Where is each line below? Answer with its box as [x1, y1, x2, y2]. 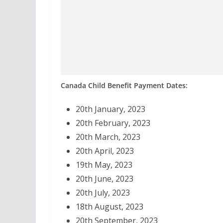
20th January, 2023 [76, 103, 145, 114]
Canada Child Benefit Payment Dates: [61, 80, 188, 90]
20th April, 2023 [76, 145, 134, 156]
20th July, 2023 [76, 187, 130, 198]
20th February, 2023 [76, 117, 150, 128]
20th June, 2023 [76, 173, 133, 184]
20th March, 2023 [76, 131, 140, 142]
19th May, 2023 [76, 159, 132, 170]
